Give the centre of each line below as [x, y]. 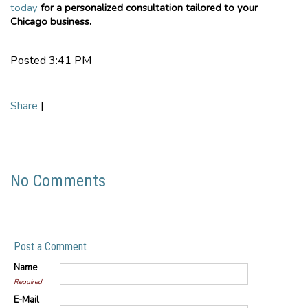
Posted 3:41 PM [51, 60]
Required [28, 282]
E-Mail [26, 299]
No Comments [58, 180]
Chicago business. [51, 21]
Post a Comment [50, 246]
